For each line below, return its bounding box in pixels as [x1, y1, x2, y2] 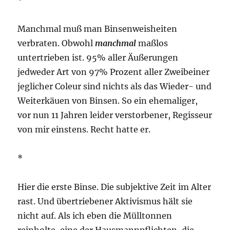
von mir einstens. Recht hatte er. [17, 124, 151, 135]
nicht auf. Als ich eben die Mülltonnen [17, 210, 172, 221]
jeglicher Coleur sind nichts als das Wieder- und [17, 81, 212, 91]
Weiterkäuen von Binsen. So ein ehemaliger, [17, 95, 198, 106]
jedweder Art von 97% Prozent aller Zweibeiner [17, 66, 210, 77]
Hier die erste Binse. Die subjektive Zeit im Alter [17, 181, 212, 192]
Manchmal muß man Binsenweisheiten [17, 23, 178, 34]
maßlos [136, 37, 168, 48]
